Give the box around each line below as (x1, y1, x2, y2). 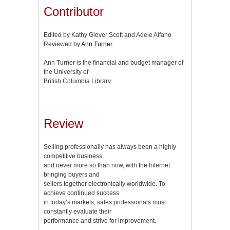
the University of (44, 68, 88, 75)
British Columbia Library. (44, 77, 112, 85)
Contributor (44, 4, 104, 18)
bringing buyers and (44, 170, 100, 178)
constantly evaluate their (44, 207, 111, 215)
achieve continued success (44, 189, 119, 197)
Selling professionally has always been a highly (44, 143, 176, 150)
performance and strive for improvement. (44, 217, 156, 224)
